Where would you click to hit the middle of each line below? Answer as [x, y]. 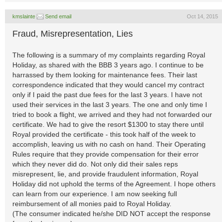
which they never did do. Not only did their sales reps [95, 164]
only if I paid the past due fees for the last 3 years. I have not [107, 95]
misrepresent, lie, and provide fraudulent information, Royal [105, 174]
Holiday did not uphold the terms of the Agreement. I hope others [114, 184]
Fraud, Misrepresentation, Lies [73, 34]
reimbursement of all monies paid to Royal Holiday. [92, 204]
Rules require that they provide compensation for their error [106, 154]
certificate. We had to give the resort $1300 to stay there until [108, 124]
